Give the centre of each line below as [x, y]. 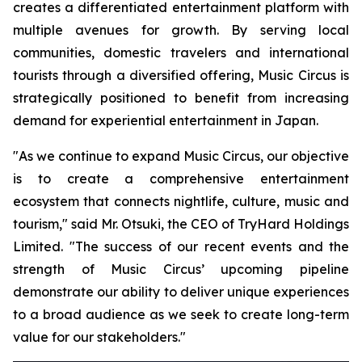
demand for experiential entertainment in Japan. [166, 120]
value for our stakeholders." [99, 337]
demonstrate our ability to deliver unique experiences [181, 292]
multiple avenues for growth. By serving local [181, 30]
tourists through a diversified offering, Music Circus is [181, 75]
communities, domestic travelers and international [181, 53]
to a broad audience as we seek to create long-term [181, 314]
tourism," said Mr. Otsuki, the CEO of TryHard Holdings [181, 224]
